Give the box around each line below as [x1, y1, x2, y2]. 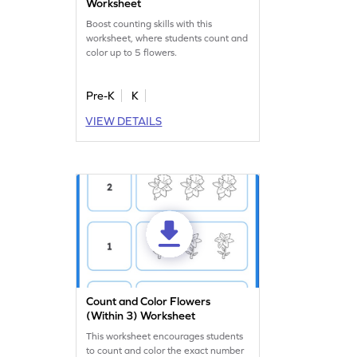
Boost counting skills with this [86, 18, 213, 30]
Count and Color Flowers [86, 295, 211, 308]
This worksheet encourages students [86, 331, 244, 343]
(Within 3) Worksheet [86, 309, 196, 323]
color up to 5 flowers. [86, 47, 178, 59]
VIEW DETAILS [85, 115, 163, 128]
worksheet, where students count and [86, 33, 249, 45]
